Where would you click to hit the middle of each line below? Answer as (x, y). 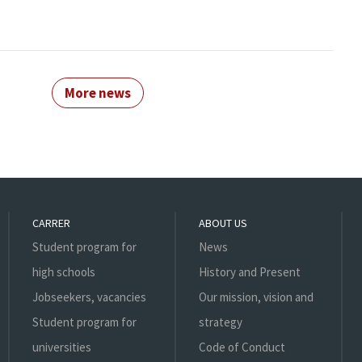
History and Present (249, 272)
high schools (63, 272)
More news (98, 93)
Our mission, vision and (256, 297)
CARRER (51, 223)
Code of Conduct (242, 347)
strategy (220, 322)
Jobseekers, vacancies (89, 297)
